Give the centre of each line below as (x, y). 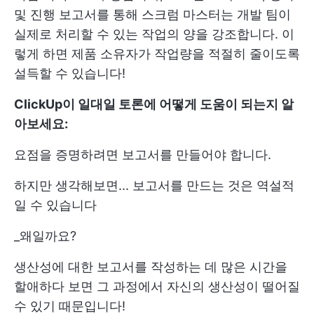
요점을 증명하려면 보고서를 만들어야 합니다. (143, 155)
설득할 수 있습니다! (70, 74)
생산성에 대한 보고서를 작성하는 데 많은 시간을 (151, 267)
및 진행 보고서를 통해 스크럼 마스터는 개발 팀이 (152, 15)
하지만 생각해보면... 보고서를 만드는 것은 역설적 (154, 186)
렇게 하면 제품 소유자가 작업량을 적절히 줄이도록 (157, 54)
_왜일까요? (45, 236)
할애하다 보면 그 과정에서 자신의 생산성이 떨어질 (157, 287)
